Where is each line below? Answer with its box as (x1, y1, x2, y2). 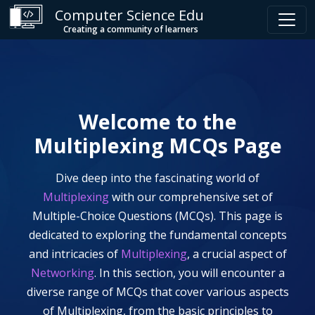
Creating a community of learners (63, 22, 198, 35)
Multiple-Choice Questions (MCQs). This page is (32, 208, 283, 224)
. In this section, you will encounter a (94, 265, 285, 281)
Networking (30, 265, 94, 281)
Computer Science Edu (55, 5, 204, 25)
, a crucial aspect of (186, 246, 287, 262)
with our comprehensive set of (108, 189, 273, 205)
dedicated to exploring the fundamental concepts (28, 227, 287, 243)
